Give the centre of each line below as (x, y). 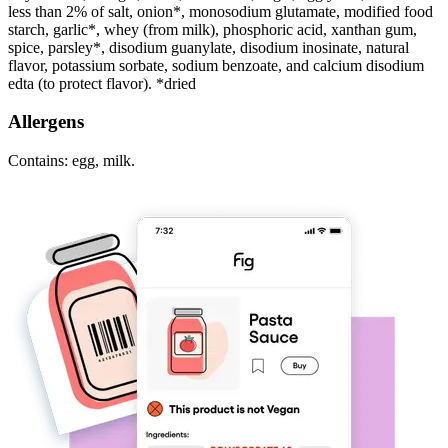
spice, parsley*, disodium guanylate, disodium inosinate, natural (208, 47)
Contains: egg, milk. (71, 161)
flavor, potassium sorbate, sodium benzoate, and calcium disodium (216, 65)
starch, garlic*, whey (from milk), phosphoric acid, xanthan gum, (212, 29)
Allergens (46, 122)
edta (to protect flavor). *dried (102, 83)
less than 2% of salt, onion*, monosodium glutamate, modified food (220, 11)
